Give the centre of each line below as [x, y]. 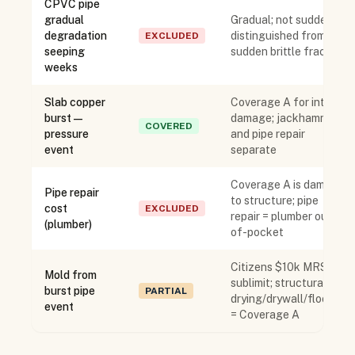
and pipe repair [268, 134]
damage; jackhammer [285, 118]
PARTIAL [166, 291]
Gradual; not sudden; [283, 20]
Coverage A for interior [289, 102]
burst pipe [70, 291]
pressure [67, 134]
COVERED [169, 126]
